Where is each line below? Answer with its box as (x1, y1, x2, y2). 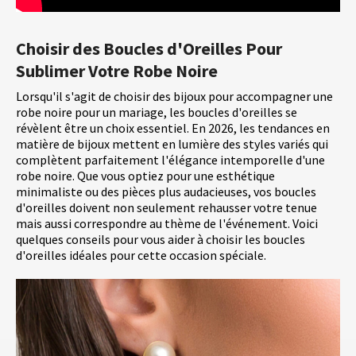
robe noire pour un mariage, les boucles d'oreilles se (16, 104, 297, 121)
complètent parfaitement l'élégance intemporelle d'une (16, 152, 325, 168)
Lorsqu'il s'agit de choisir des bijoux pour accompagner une (16, 88, 333, 105)
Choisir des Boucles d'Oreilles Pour (16, 37, 282, 60)
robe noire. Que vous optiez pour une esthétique (16, 168, 275, 184)
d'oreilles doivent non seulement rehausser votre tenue (16, 199, 317, 216)
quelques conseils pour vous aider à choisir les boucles (16, 231, 305, 248)
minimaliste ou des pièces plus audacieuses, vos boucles (16, 184, 316, 200)
